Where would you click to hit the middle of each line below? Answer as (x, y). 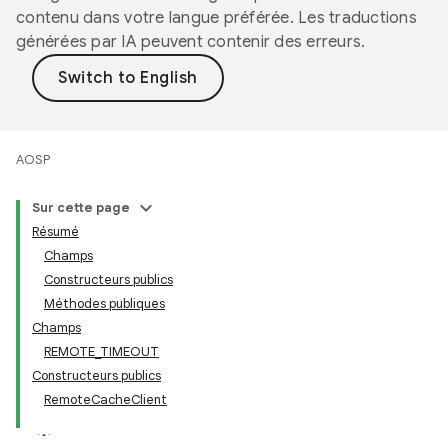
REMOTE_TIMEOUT (101, 351)
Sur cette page (81, 207)
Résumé (55, 231)
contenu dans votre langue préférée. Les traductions (216, 18)
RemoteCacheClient (105, 399)
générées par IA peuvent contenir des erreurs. (191, 42)
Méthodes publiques (104, 303)
